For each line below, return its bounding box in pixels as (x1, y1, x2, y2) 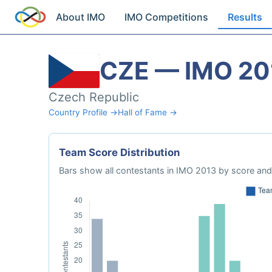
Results (228, 11, 263, 23)
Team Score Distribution (59, 146, 180, 158)
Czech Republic (49, 90, 139, 104)
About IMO (56, 11, 106, 23)
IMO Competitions (124, 11, 209, 23)
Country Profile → (49, 107, 118, 117)
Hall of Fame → (118, 107, 177, 117)
